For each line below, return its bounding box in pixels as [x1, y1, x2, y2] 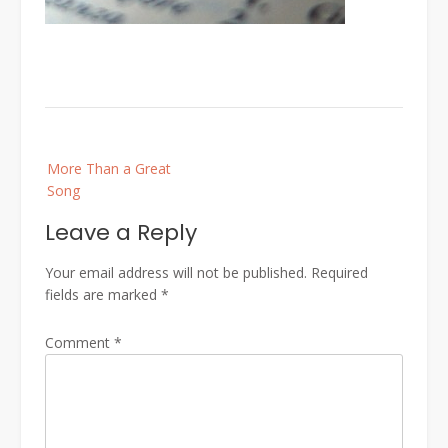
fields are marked [45, 285, 161, 305]
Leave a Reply [45, 216, 197, 248]
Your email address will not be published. [45, 263, 307, 283]
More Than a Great [47, 158, 171, 178]
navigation [44, 169, 111, 189]
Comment [45, 333, 114, 353]
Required [311, 263, 368, 283]
